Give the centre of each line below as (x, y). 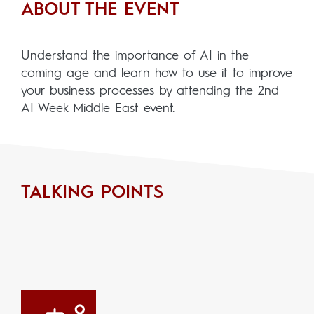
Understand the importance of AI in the (135, 56)
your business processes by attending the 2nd (150, 91)
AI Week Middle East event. (98, 109)
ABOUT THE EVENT (100, 10)
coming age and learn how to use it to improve (157, 74)
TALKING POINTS (92, 193)
